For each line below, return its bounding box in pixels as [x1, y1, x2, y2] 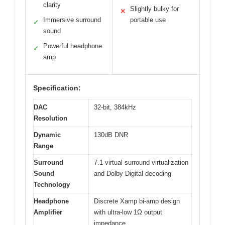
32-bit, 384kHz [94, 103, 136, 111]
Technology [34, 181, 70, 189]
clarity [43, 1, 61, 9]
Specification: [33, 84, 81, 92]
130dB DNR [94, 131, 128, 139]
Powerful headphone [43, 42, 102, 50]
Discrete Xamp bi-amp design [94, 197, 180, 205]
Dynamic [34, 131, 61, 139]
